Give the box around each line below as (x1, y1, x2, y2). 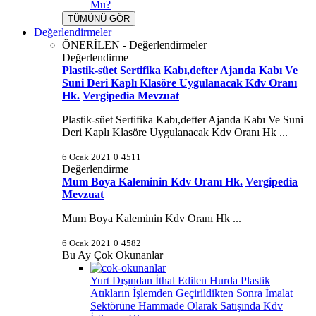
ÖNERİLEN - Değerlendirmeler (62, 39, 207, 51)
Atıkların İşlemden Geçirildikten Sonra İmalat (90, 287, 293, 299)
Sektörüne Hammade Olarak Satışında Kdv (90, 300, 283, 312)
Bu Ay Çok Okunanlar (62, 249, 163, 261)
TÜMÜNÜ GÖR (68, 13, 130, 24)
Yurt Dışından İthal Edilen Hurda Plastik (90, 274, 270, 286)
